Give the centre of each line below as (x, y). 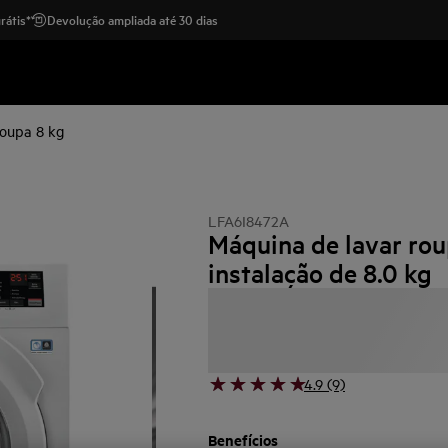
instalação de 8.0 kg (320, 273)
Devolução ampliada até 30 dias (132, 19)
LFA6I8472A (248, 220)
